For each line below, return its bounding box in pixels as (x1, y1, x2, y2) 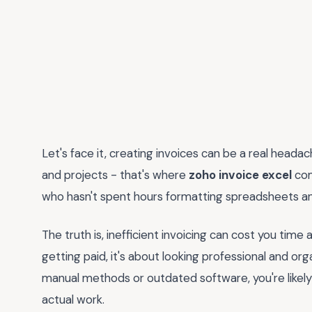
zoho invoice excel (189, 167, 292, 182)
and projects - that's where (42, 167, 189, 182)
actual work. (42, 291, 104, 307)
